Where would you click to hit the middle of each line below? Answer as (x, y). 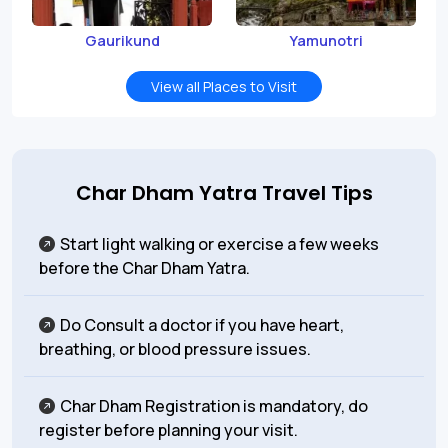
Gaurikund (122, 41)
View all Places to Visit (224, 87)
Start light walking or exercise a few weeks (219, 244)
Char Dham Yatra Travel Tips (224, 193)
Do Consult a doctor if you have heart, (202, 325)
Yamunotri (326, 41)
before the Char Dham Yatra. (144, 268)
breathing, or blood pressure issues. (175, 349)
